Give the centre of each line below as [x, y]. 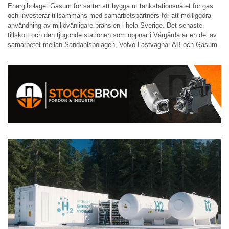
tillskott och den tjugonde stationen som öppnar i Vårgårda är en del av [112, 35]
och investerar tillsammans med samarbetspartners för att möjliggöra [109, 15]
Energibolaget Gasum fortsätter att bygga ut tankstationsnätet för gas [110, 6]
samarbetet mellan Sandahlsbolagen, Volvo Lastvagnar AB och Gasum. [113, 44]
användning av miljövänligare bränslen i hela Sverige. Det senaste [105, 25]
